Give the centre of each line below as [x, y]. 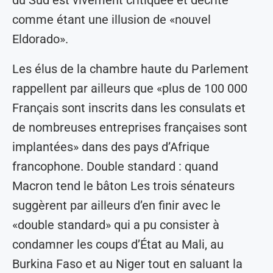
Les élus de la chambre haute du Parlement [130, 69]
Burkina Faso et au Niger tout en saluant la [127, 264]
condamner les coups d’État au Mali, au [118, 245]
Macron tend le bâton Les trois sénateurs [123, 186]
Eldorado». [40, 39]
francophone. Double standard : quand [115, 167]
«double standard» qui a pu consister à [116, 225]
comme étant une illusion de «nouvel [112, 20]
